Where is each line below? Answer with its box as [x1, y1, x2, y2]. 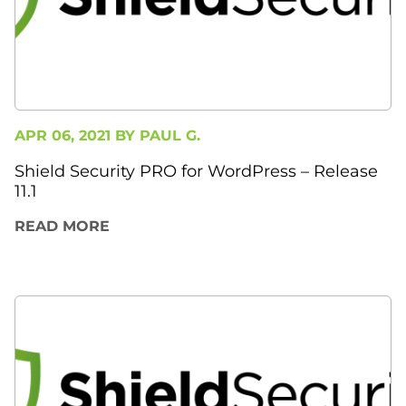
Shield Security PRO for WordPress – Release [14, 161, 378, 182]
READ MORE [14, 217, 110, 236]
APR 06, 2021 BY [14, 127, 140, 145]
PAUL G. [140, 127, 200, 145]
